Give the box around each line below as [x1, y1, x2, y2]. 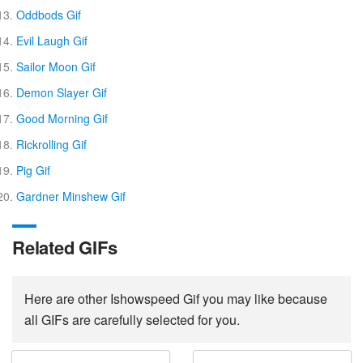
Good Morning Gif [16, 110, 108, 126]
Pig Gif [16, 162, 50, 178]
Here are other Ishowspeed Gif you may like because [24, 289, 327, 308]
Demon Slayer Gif [16, 84, 107, 100]
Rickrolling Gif [16, 136, 87, 152]
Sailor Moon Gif [16, 58, 96, 75]
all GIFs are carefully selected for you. [24, 310, 240, 329]
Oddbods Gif [16, 6, 81, 23]
